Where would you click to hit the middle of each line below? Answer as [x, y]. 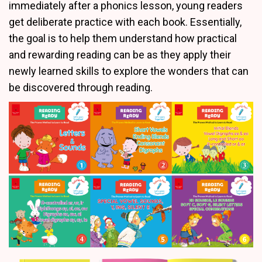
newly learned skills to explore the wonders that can [129, 71]
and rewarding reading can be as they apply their [120, 55]
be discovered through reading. [81, 87]
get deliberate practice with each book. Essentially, [125, 22]
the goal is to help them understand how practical [123, 38]
